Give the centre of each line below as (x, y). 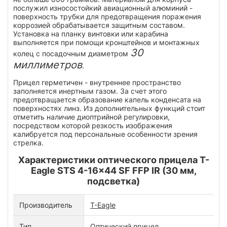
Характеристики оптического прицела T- (113, 160)
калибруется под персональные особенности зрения (105, 134)
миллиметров (48, 65)
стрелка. (28, 142)
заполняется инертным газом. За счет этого (90, 91)
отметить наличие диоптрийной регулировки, (91, 117)
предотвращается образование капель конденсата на (107, 99)
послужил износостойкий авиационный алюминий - (103, 8)
